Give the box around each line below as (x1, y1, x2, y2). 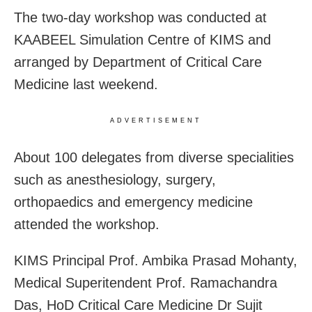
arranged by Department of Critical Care (14, 54, 262, 70)
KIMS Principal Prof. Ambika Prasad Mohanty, (14, 253, 297, 269)
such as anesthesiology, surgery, (14, 172, 216, 188)
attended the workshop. (14, 217, 159, 233)
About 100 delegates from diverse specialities (14, 150, 294, 166)
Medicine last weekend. (14, 77, 158, 93)
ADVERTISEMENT (110, 117, 202, 125)
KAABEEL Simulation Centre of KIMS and (14, 32, 271, 48)
